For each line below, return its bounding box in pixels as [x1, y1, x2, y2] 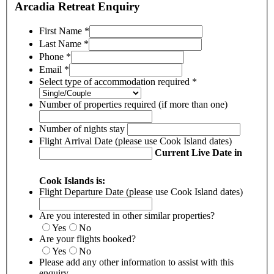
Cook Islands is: [39, 175, 105, 186]
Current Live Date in [152, 147, 242, 158]
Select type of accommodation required [39, 76, 192, 87]
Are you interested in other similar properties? [39, 210, 215, 221]
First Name [39, 25, 84, 36]
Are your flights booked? [39, 233, 136, 244]
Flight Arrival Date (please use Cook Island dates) [39, 135, 234, 146]
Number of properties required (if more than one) [39, 98, 230, 109]
